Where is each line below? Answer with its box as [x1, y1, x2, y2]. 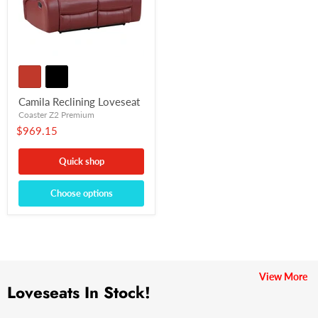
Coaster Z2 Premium [18, 109, 94, 120]
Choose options [50, 187, 113, 199]
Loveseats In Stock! [7, 281, 150, 305]
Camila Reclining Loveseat [18, 94, 140, 108]
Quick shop [58, 155, 104, 167]
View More [259, 270, 307, 283]
